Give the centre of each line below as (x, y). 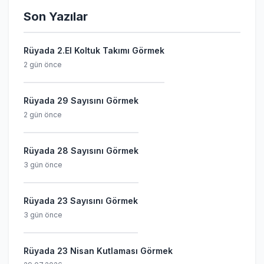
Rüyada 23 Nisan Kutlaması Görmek (98, 251)
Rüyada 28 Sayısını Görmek (81, 151)
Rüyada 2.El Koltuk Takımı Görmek (94, 50)
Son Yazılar (56, 16)
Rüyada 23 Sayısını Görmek (81, 201)
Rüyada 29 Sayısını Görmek (81, 100)
